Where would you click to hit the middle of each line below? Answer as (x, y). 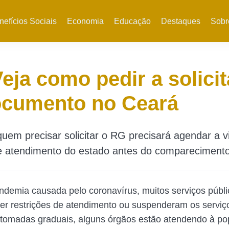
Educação (132, 21)
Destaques (180, 21)
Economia (85, 21)
